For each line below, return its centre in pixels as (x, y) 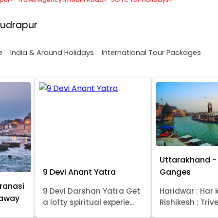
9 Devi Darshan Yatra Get (92, 191)
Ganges (175, 172)
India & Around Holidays (52, 52)
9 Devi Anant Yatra (80, 172)
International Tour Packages (151, 52)
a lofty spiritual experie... (89, 202)
